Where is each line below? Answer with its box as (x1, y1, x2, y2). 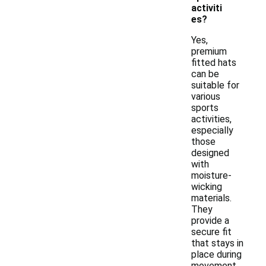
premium (191, 46, 227, 57)
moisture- (191, 170, 232, 181)
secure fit (191, 226, 232, 237)
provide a (191, 215, 229, 226)
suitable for (191, 80, 239, 91)
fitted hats (191, 57, 236, 68)
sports (191, 102, 218, 113)
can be (191, 68, 219, 80)
